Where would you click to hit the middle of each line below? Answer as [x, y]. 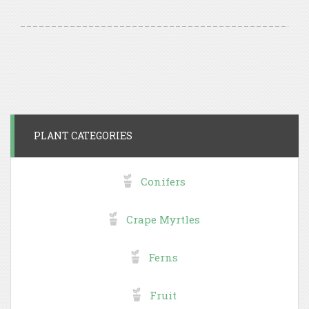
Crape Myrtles [163, 219]
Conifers [163, 181]
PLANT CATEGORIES [83, 135]
